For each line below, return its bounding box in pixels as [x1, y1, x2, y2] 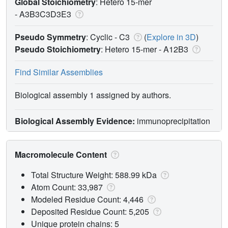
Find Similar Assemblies [15, 66, 103, 78]
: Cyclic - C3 [86, 31, 132, 43]
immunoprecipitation [135, 115, 210, 127]
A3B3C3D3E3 [19, 8, 73, 20]
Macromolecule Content [15, 148, 109, 160]
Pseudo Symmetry [15, 31, 86, 43]
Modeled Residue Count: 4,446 [31, 193, 146, 205]
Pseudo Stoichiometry [15, 43, 101, 55]
